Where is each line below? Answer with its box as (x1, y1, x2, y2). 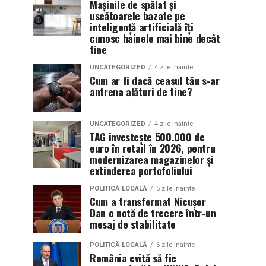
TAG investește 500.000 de (90, 129, 205, 144)
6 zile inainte (156, 241, 195, 249)
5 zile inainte (156, 185, 195, 192)
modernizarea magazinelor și (90, 151, 214, 167)
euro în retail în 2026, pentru (90, 140, 216, 156)
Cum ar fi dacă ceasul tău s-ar (90, 72, 220, 88)
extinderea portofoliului (90, 163, 192, 178)
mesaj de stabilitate (90, 216, 176, 232)
